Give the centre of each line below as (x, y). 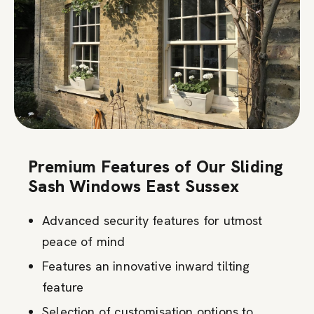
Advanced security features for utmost (152, 220)
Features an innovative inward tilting (146, 266)
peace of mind (84, 241)
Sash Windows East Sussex (134, 186)
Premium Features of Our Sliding (156, 166)
